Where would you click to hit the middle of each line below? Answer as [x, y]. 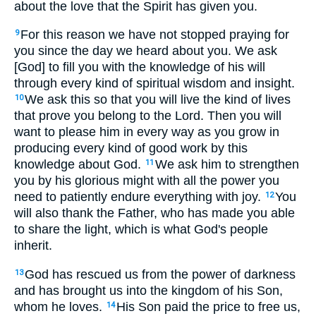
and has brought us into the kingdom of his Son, [148, 290]
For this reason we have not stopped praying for [155, 35]
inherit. [33, 246]
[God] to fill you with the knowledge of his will [140, 67]
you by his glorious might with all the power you [147, 181]
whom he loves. [60, 306]
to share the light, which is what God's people [141, 230]
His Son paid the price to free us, [208, 306]
